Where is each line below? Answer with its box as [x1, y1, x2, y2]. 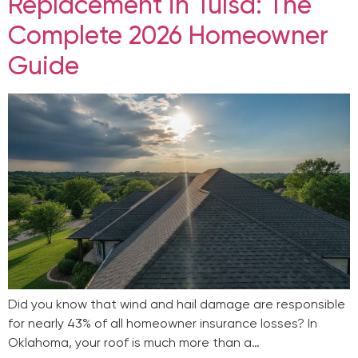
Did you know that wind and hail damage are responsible [8, 296, 345, 312]
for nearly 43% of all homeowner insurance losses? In [8, 315, 317, 331]
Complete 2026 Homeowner [8, 20, 328, 51]
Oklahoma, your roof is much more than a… [8, 334, 260, 350]
